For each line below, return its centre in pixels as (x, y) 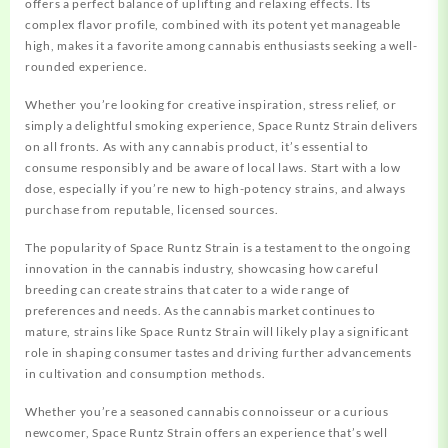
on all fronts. (64, 146)
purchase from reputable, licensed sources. (152, 209)
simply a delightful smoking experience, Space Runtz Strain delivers (221, 125)
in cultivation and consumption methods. (145, 373)
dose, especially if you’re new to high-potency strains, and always (215, 188)
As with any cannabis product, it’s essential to (235, 146)
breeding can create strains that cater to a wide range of (187, 289)
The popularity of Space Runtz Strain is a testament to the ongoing (218, 247)
